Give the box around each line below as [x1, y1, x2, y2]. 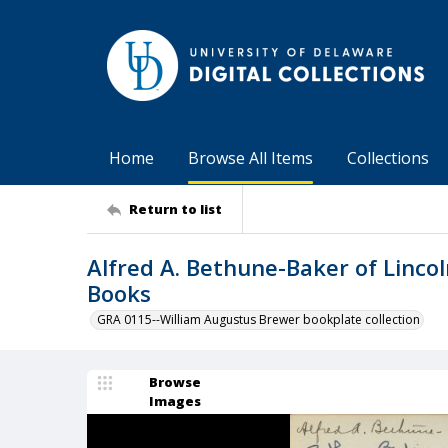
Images [149, 392, 201, 410]
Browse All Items [188, 147, 313, 169]
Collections [347, 147, 429, 169]
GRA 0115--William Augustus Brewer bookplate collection [97, 311, 420, 328]
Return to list [129, 199, 222, 218]
